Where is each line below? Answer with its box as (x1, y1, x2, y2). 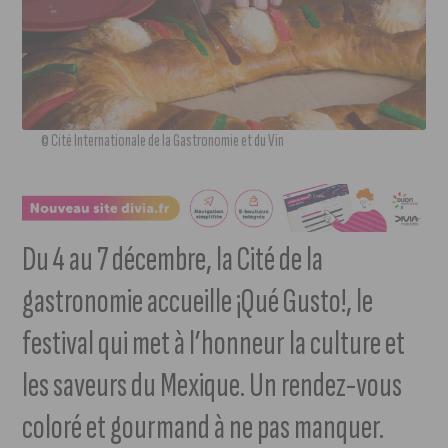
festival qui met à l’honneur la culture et (22, 322, 406, 366)
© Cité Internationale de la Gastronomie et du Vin (41, 129, 285, 151)
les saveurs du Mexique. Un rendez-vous (22, 364, 403, 408)
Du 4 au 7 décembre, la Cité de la (22, 238, 324, 282)
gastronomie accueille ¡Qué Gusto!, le (22, 280, 374, 324)
